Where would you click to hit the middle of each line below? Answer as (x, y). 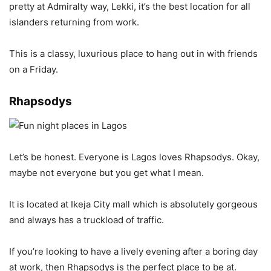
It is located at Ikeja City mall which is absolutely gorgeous (133, 204)
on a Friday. (34, 69)
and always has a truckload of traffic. (87, 220)
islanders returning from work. (74, 22)
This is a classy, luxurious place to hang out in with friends (133, 54)
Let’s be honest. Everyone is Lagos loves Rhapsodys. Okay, (134, 157)
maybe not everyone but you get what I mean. (106, 173)
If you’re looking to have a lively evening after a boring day (133, 251)
